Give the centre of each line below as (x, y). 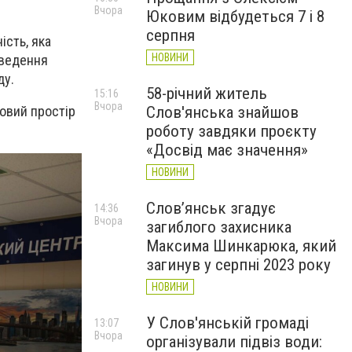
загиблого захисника (219, 227)
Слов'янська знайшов (222, 112)
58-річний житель (207, 93)
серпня (170, 35)
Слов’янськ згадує (211, 208)
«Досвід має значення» (227, 150)
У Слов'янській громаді (227, 323)
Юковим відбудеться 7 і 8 (235, 16)
